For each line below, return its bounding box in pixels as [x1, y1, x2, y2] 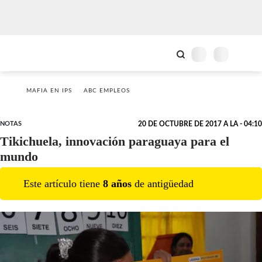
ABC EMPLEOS [84, 88, 130, 94]
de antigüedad [132, 177, 194, 189]
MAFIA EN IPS [26, 88, 72, 94]
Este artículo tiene [23, 177, 103, 189]
